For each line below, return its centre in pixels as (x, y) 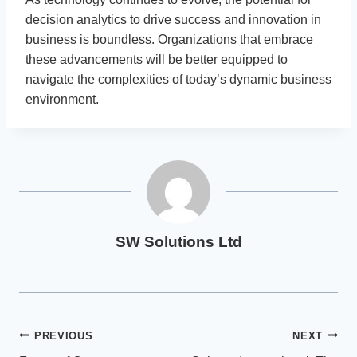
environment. (62, 99)
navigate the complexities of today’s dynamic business (178, 79)
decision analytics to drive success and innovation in (173, 19)
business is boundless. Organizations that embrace (169, 39)
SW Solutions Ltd (178, 241)
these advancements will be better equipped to (157, 59)
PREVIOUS (64, 335)
